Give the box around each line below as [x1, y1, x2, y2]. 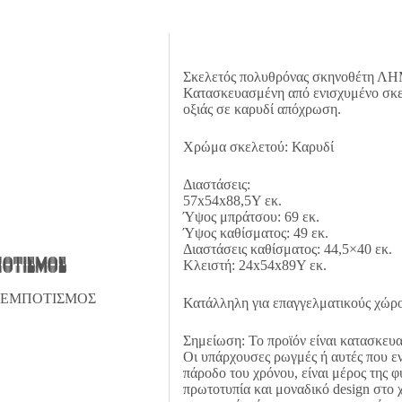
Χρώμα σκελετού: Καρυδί [182, 138, 334, 154]
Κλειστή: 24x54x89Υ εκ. [182, 257, 327, 273]
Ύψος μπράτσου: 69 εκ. [182, 208, 319, 224]
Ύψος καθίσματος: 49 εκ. [182, 224, 328, 240]
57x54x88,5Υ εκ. [182, 192, 282, 208]
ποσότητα [167, 13, 222, 27]
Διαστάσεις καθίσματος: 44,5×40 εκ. [182, 240, 392, 257]
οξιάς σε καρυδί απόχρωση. [182, 100, 341, 117]
